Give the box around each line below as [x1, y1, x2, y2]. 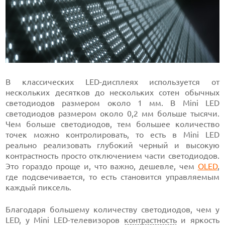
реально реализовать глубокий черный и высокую [6, 140, 219, 150]
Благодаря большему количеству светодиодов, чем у [6, 204, 219, 214]
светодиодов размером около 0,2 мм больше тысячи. [6, 108, 219, 118]
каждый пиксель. [6, 182, 72, 192]
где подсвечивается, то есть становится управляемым [6, 172, 219, 181]
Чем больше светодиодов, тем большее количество [6, 119, 219, 129]
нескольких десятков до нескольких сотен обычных [6, 87, 219, 97]
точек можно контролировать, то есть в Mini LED [6, 130, 219, 139]
